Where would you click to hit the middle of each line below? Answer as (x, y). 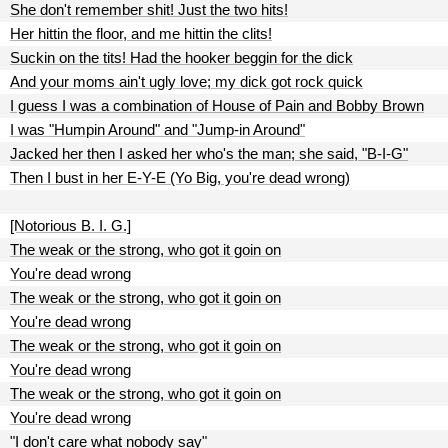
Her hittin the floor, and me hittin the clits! (141, 33)
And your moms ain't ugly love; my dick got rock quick (186, 81)
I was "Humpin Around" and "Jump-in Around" (157, 129)
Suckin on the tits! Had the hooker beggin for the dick (181, 57)
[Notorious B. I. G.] (70, 225)
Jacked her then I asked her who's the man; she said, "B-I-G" (209, 153)
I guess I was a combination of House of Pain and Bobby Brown (217, 105)
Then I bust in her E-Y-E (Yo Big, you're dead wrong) (180, 177)
